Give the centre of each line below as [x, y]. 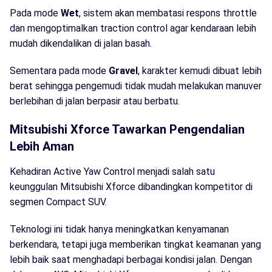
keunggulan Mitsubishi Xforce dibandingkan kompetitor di [131, 186]
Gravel [123, 70]
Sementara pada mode [59, 70]
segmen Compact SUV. [58, 202]
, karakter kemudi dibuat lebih [200, 70]
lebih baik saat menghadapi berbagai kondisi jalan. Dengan [131, 259]
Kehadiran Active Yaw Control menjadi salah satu [112, 171]
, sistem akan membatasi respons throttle [168, 13]
